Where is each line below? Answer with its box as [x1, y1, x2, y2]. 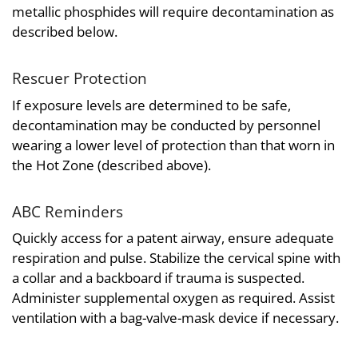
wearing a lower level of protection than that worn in [12, 135, 335, 154]
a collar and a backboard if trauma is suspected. [12, 268, 304, 288]
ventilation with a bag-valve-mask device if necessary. [12, 308, 339, 328]
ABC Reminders [12, 201, 123, 221]
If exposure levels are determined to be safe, [12, 95, 291, 114]
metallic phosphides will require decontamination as [12, 2, 334, 22]
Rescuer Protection [12, 68, 147, 89]
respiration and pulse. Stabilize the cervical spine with [12, 249, 340, 268]
